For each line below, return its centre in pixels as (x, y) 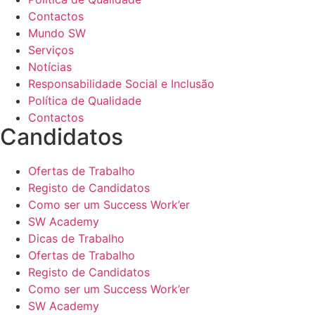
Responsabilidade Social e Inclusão (121, 83)
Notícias (50, 66)
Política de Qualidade (85, 100)
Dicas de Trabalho (76, 238)
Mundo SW (57, 33)
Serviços (51, 50)
